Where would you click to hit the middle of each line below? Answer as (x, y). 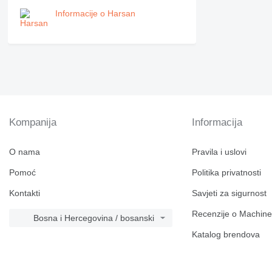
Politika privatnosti (227, 173)
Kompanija (33, 123)
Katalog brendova (226, 235)
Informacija (217, 123)
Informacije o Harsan (95, 14)
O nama (25, 152)
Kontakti (25, 193)
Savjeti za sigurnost (229, 193)
